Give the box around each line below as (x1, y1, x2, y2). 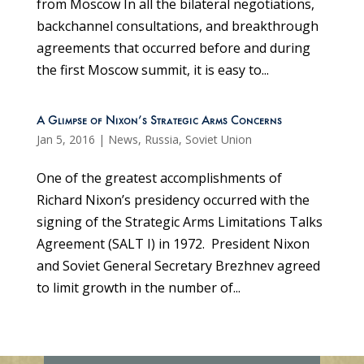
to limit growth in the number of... (36, 278, 240, 297)
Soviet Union (184, 131, 252, 147)
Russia (144, 131, 179, 147)
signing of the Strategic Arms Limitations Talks (36, 212, 323, 231)
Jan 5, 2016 (36, 131, 95, 147)
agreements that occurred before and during (36, 38, 310, 57)
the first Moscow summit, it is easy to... (36, 60, 269, 79)
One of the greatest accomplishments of (36, 168, 282, 187)
